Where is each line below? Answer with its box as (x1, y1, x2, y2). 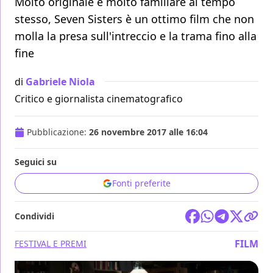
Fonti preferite (112, 177, 171, 190)
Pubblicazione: (27, 126, 89, 138)
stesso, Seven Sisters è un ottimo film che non (15, 12, 254, 27)
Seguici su (15, 156, 57, 168)
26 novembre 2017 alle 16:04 (89, 126, 208, 138)
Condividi (15, 210, 54, 222)
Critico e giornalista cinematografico (15, 92, 183, 106)
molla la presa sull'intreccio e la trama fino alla (15, 29, 257, 44)
